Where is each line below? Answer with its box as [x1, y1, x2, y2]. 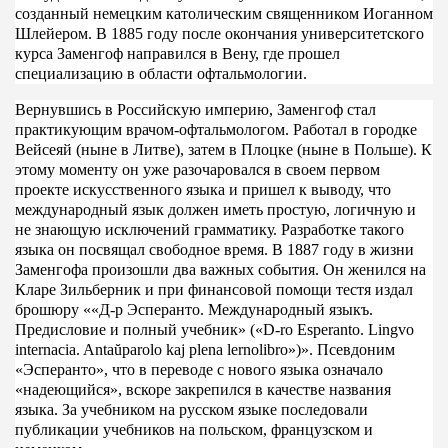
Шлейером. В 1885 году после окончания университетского [14, 24, 424, 42]
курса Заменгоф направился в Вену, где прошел [14, 44, 340, 62]
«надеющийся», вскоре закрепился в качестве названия [14, 380, 391, 398]
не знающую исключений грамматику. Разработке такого [14, 220, 404, 238]
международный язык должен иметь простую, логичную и [14, 200, 416, 218]
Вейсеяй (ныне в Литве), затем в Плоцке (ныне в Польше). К [14, 140, 432, 158]
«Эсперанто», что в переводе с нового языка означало [14, 360, 383, 378]
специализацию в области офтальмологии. [14, 64, 307, 82]
